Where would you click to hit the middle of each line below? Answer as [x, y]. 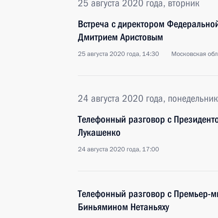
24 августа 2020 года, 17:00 [118, 149]
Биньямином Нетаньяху [123, 207]
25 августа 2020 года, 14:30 [118, 54]
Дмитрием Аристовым [120, 37]
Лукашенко [99, 132]
